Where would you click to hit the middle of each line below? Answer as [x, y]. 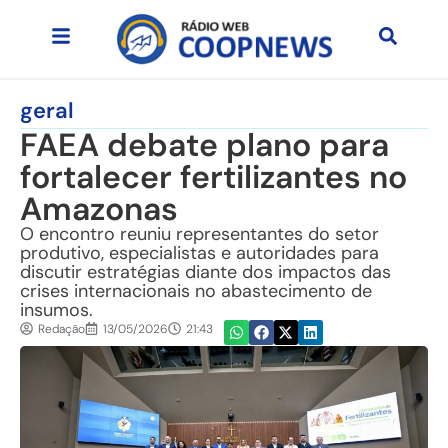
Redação [61, 328]
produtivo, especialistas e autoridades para [199, 252]
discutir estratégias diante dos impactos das [205, 271]
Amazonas [99, 208]
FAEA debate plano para [204, 144]
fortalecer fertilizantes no [213, 176]
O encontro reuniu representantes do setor [199, 233]
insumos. [56, 309]
